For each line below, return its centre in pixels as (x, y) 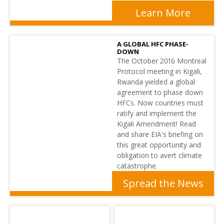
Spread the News (163, 183)
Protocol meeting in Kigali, (159, 71)
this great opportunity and (159, 144)
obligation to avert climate (159, 155)
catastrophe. (137, 165)
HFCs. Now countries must (160, 102)
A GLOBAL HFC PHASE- (153, 44)
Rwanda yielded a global (156, 81)
